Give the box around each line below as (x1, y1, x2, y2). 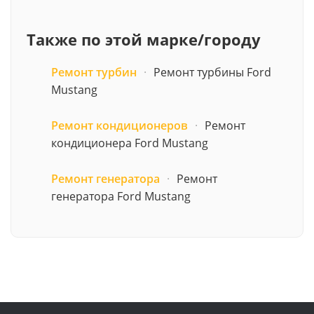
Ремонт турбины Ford (153, 64, 271, 80)
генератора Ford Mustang (51, 188, 191, 204)
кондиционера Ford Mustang (51, 135, 208, 151)
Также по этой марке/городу (27, 28, 261, 50)
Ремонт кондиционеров (51, 117, 188, 133)
